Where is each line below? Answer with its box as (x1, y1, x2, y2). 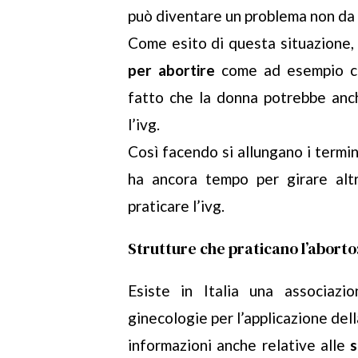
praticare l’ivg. (128, 197, 225, 216)
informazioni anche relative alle (128, 336, 351, 355)
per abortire (128, 61, 215, 80)
